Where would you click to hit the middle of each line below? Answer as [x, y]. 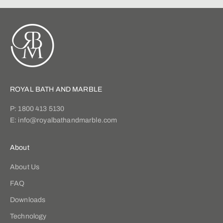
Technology [28, 217]
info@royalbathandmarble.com [68, 120]
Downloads [28, 200]
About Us [25, 167]
